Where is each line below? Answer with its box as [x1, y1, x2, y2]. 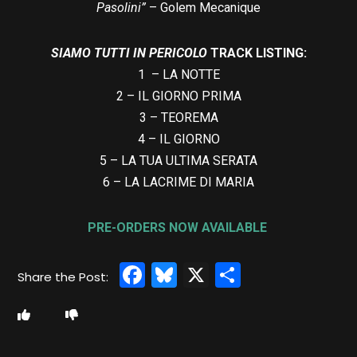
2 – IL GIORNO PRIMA [116, 88, 241, 104]
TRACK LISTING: [210, 45, 307, 61]
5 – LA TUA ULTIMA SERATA [100, 153, 257, 169]
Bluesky [177, 257, 271, 293]
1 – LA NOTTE [137, 67, 220, 83]
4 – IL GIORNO [137, 131, 220, 147]
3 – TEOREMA [139, 110, 218, 126]
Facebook [145, 257, 267, 293]
